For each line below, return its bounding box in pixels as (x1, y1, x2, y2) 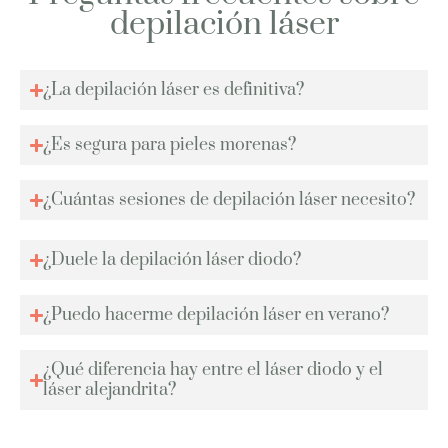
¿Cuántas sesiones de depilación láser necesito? (43, 189, 416, 212)
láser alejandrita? (43, 379, 177, 402)
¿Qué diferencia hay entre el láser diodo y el (43, 359, 384, 382)
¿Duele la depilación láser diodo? (43, 249, 302, 272)
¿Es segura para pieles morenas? (43, 134, 297, 157)
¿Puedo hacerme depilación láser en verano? (43, 304, 390, 327)
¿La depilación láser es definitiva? (43, 79, 305, 102)
